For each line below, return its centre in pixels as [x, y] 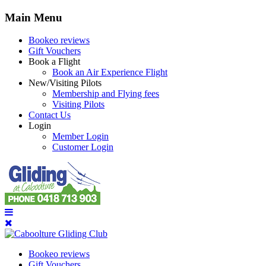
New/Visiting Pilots [65, 83]
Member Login [80, 137]
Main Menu [34, 17]
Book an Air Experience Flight [110, 72]
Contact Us [50, 115]
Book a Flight [54, 62]
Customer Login [83, 147]
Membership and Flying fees [106, 94]
